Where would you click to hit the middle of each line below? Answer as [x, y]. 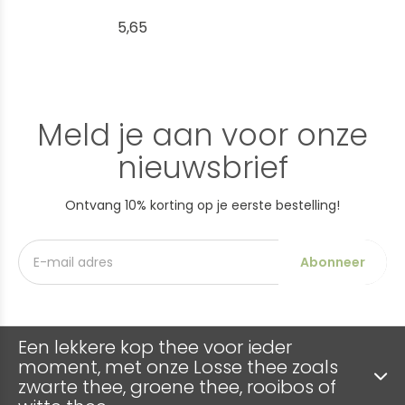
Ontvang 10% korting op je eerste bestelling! [202, 205]
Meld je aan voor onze [202, 135]
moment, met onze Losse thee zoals [178, 367]
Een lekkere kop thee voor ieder [155, 347]
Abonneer [332, 262]
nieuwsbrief [202, 168]
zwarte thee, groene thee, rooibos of [177, 387]
